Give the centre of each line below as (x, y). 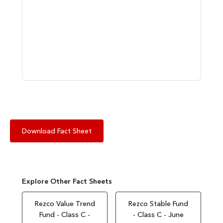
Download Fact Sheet (57, 131)
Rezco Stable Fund (158, 204)
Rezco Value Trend (65, 204)
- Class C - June (158, 215)
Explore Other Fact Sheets (67, 181)
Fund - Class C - (65, 215)
